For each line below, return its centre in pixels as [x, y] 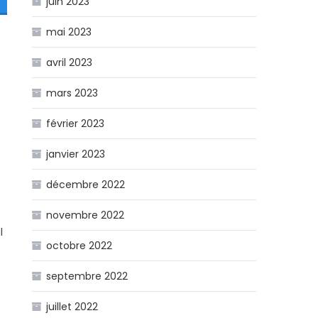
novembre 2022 [86, 215]
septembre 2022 [87, 276]
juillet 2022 [72, 306]
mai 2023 [69, 32]
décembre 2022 [86, 184]
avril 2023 [70, 62]
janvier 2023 [76, 154]
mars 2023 [72, 93]
